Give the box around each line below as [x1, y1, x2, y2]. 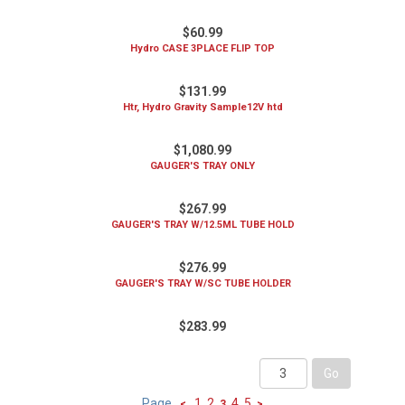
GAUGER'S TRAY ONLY [150, 160, 255, 172]
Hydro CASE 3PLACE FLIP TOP [130, 42, 275, 54]
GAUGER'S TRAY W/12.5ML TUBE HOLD [110, 219, 295, 231]
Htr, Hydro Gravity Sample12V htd [122, 101, 283, 113]
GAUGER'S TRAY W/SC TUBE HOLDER [114, 278, 291, 289]
